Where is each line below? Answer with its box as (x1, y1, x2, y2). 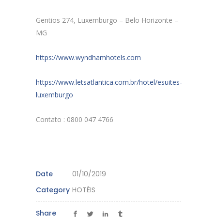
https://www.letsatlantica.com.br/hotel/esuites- (36, 77, 182, 87)
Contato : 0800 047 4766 (36, 115, 113, 124)
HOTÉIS (72, 185, 95, 195)
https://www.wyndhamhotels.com (36, 53, 141, 62)
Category (36, 185, 70, 195)
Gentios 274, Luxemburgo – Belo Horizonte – (36, 15, 178, 25)
